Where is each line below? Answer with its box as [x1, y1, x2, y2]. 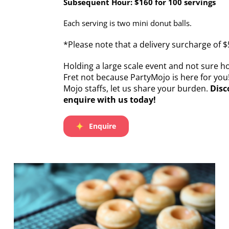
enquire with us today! [63, 94, 156, 106]
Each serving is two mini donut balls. [63, 18, 192, 29]
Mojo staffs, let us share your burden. [63, 83, 210, 95]
